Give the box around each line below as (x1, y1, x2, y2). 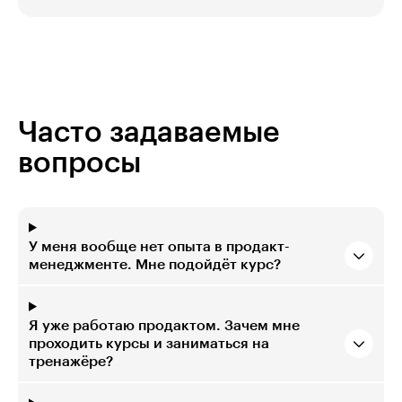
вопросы (18, 148, 141, 178)
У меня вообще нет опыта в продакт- (29, 239, 290, 254)
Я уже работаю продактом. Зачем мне (29, 318, 300, 333)
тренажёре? (29, 354, 113, 369)
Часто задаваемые (18, 118, 280, 147)
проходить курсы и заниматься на (29, 336, 269, 351)
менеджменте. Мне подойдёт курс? (29, 257, 281, 272)
